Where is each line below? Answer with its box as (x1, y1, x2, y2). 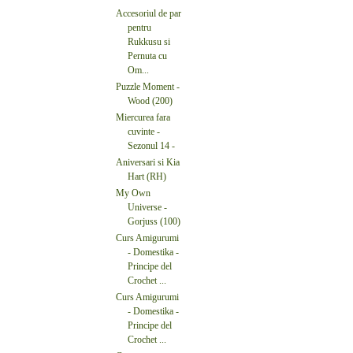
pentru (128, 21, 151, 33)
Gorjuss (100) (128, 215, 180, 227)
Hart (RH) (128, 170, 166, 182)
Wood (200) (128, 95, 173, 106)
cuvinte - (128, 125, 160, 137)
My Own (116, 187, 150, 199)
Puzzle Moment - (116, 80, 180, 92)
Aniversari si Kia (116, 156, 180, 168)
